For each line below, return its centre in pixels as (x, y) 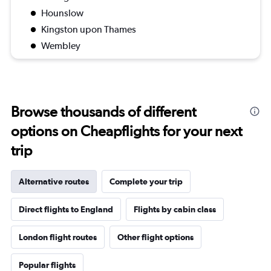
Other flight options (155, 237)
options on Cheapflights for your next (126, 131)
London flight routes (58, 237)
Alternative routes (54, 181)
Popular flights (47, 265)
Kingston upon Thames (89, 29)
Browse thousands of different (103, 112)
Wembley (61, 46)
